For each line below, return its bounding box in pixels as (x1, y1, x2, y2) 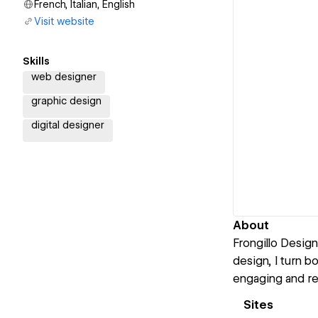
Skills (23, 55, 50, 67)
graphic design (31, 95, 102, 106)
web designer (31, 71, 97, 82)
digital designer (31, 119, 104, 131)
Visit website (34, 16, 94, 27)
